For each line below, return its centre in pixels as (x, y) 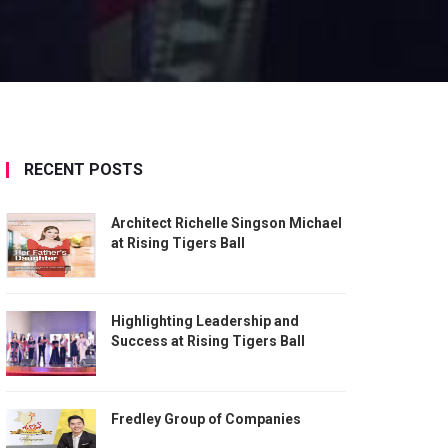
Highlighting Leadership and (205, 321)
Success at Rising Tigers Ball (208, 341)
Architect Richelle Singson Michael (226, 223)
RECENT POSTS (83, 169)
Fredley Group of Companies (206, 419)
